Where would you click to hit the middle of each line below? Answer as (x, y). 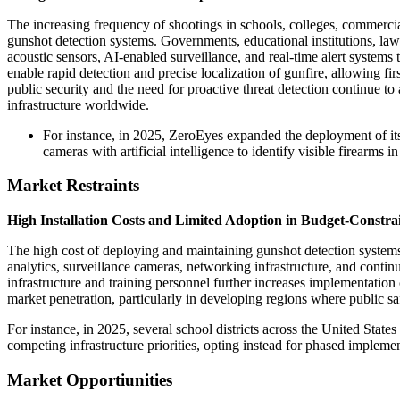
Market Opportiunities (90, 379)
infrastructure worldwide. (78, 104)
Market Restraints (73, 186)
